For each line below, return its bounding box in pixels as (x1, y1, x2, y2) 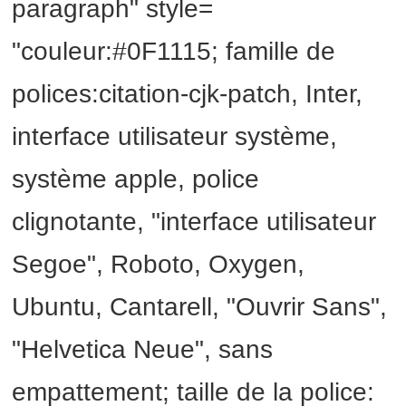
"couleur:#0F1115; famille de (12, 37, 336, 66)
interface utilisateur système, (12, 122, 338, 151)
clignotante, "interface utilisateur (12, 208, 377, 237)
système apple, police (12, 165, 260, 194)
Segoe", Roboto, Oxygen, (12, 250, 305, 279)
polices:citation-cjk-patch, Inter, (12, 80, 363, 109)
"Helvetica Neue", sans (12, 335, 274, 364)
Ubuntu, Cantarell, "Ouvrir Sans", (12, 293, 388, 322)
